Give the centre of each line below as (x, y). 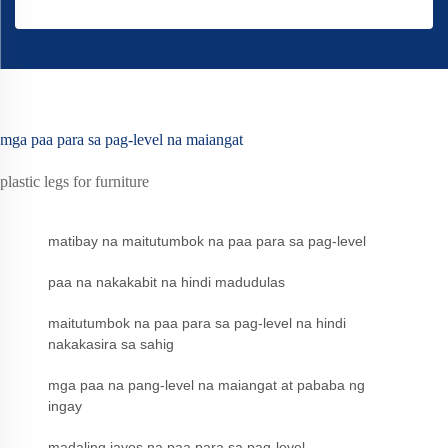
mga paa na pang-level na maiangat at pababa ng (206, 385)
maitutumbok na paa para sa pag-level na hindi (197, 323)
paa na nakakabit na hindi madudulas (166, 282)
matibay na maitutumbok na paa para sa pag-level (207, 241)
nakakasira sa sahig (111, 344)
